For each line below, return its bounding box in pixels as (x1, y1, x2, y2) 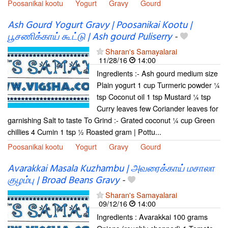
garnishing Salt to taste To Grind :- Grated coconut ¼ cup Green (8, 114, 215, 125)
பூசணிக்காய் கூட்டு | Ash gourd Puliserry (8, 29, 172, 45)
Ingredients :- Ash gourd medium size (97, 67, 218, 78)
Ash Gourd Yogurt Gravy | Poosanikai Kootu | (8, 17, 192, 33)
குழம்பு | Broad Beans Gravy (8, 173, 119, 188)
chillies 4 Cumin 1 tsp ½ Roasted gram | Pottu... (8, 126, 161, 137)
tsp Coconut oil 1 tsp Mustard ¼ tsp (97, 91, 211, 102)
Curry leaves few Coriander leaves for (97, 102, 218, 113)
